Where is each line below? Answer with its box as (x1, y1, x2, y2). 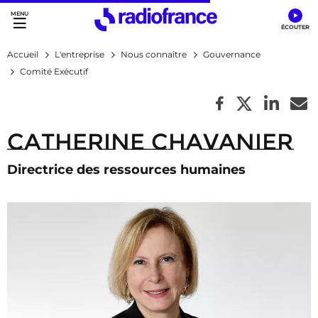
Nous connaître (121, 49, 187, 60)
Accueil (7, 49, 38, 60)
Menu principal (14, 21, 99, 34)
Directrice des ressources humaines (7, 162, 246, 177)
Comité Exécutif (20, 66, 88, 77)
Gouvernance (203, 49, 261, 60)
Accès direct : (7, 7, 82, 21)
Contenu (114, 21, 165, 34)
